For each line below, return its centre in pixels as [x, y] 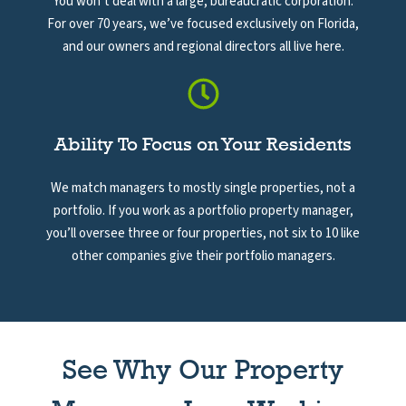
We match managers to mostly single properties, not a [203, 188]
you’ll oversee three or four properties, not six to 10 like [203, 233]
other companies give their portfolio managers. [203, 256]
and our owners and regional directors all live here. [203, 46]
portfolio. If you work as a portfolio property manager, [203, 210]
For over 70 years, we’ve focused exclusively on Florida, [203, 24]
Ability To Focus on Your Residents [203, 144]
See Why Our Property [203, 369]
